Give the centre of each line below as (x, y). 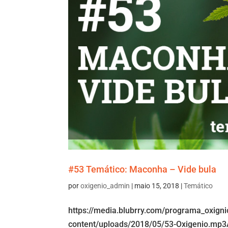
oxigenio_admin (105, 186)
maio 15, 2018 (157, 186)
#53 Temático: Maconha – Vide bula (142, 169)
